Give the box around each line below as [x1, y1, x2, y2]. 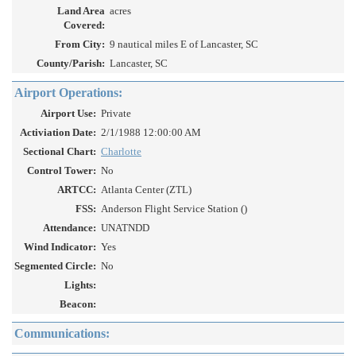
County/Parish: [37, 57, 105, 70]
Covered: [64, 19, 105, 32]
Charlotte [101, 145, 141, 158]
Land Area [57, 5, 105, 17]
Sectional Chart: [23, 145, 96, 158]
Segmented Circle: [14, 260, 96, 273]
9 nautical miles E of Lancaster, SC [110, 38, 258, 51]
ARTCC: [57, 184, 96, 196]
